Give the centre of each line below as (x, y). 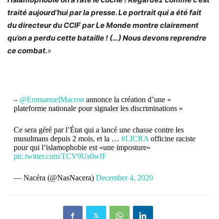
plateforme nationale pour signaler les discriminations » (98, 108)
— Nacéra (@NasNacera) (55, 177)
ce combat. (27, 50)
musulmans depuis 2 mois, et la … (67, 138)
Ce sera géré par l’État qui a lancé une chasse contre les (99, 130)
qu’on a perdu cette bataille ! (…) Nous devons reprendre (107, 38)
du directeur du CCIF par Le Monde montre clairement (103, 25)
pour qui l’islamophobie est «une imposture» (82, 147)
